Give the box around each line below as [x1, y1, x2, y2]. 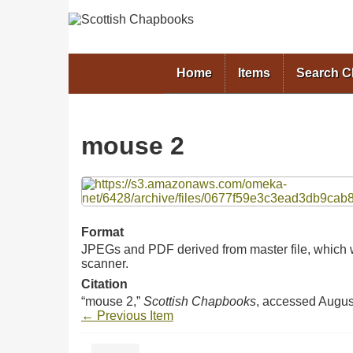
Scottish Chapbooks [143, 294, 256, 308]
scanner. [81, 256, 128, 270]
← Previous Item [81, 308, 173, 322]
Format [81, 225, 124, 239]
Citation [81, 277, 128, 291]
